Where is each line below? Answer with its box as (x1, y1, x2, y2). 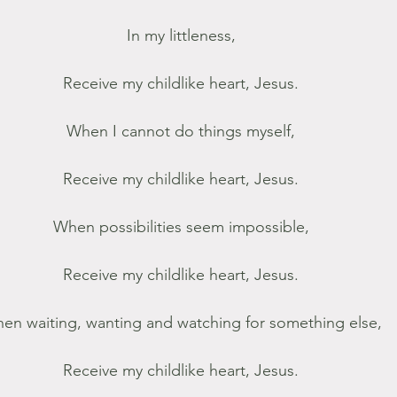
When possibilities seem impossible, (52, 217, 309, 237)
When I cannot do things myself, (66, 121, 295, 141)
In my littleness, (126, 26, 236, 45)
